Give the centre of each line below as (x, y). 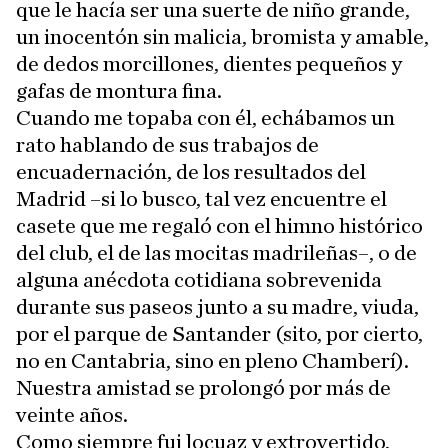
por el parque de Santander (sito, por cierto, (219, 334)
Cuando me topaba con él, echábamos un (205, 118)
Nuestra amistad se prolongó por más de (203, 388)
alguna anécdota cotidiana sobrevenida (199, 280)
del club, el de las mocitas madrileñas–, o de (216, 253)
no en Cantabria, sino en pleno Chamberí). (212, 361)
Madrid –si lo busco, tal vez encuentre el (201, 199)
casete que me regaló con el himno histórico (219, 226)
